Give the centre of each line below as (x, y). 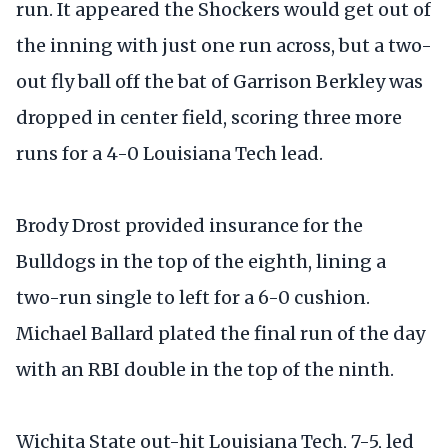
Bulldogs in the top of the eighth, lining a (201, 262)
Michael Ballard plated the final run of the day (220, 334)
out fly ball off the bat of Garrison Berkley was (219, 82)
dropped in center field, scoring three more (209, 118)
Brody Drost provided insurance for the (189, 226)
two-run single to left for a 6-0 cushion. (193, 298)
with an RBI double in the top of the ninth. (205, 370)
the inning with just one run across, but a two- (224, 46)
